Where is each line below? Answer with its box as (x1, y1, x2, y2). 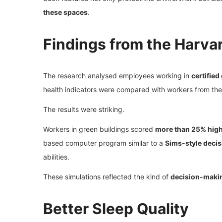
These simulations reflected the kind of (43, 172, 170, 181)
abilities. (43, 152, 69, 161)
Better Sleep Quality (43, 199, 189, 218)
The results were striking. (43, 105, 124, 113)
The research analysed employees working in (43, 71, 191, 80)
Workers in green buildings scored (43, 124, 155, 133)
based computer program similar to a (43, 138, 165, 147)
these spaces (43, 7, 88, 16)
